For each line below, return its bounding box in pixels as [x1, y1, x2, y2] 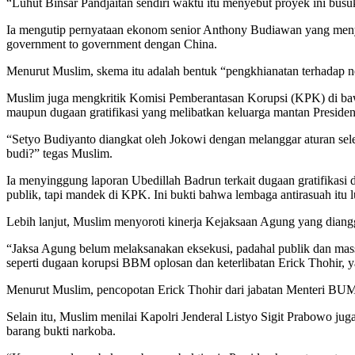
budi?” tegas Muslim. [6, 146, 113, 160]
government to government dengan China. [6, 36, 217, 51]
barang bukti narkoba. [6, 323, 116, 338]
